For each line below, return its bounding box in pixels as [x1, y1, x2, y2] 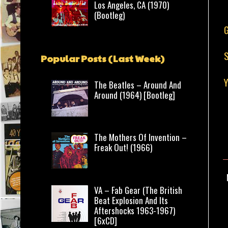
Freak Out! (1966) [94, 141, 153, 154]
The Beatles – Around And [94, 78, 182, 91]
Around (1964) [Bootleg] [94, 88, 176, 101]
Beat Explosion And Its [94, 194, 168, 207]
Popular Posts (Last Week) [41, 51, 164, 65]
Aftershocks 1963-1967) [94, 204, 176, 217]
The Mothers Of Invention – [94, 131, 187, 144]
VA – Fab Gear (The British [94, 184, 183, 197]
